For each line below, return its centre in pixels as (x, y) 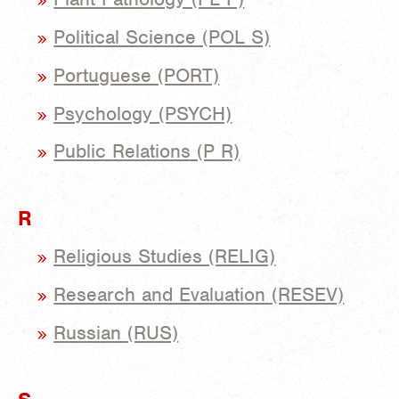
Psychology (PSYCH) (143, 113)
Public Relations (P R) (147, 151)
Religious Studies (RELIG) (165, 256)
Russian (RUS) (116, 332)
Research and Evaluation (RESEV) (199, 294)
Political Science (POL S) (162, 37)
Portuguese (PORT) (137, 75)
